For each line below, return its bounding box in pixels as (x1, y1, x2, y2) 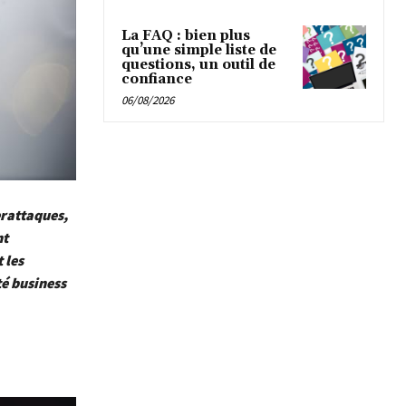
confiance (121, 71, 192, 89)
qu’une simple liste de (121, 42, 276, 60)
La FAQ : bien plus (121, 27, 250, 45)
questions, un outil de (121, 56, 275, 74)
